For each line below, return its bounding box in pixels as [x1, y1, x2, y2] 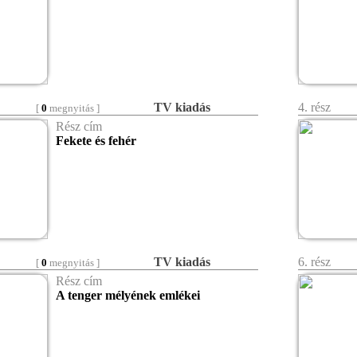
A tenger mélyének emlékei [56, 288, 200, 302]
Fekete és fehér [56, 134, 136, 147]
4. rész [298, 100, 334, 114]
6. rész [298, 255, 334, 269]
